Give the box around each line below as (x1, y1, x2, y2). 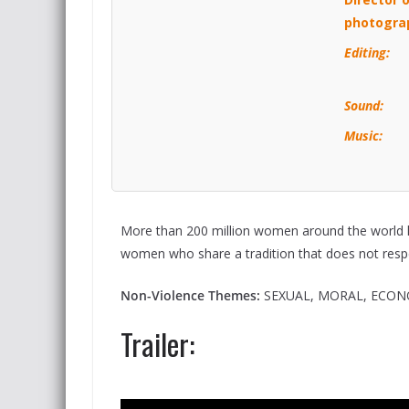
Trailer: (121, 322, 194, 365)
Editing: (343, 44, 390, 61)
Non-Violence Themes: (121, 287, 260, 304)
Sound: (343, 97, 383, 114)
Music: (343, 127, 383, 144)
